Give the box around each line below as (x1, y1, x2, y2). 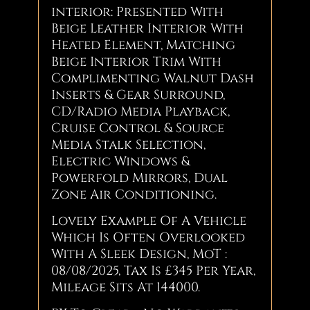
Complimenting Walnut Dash (51, 69, 255, 87)
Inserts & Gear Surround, (51, 86, 226, 104)
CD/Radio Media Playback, (51, 102, 230, 120)
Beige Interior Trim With (51, 53, 222, 71)
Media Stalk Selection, (51, 136, 206, 154)
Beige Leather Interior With (51, 19, 244, 37)
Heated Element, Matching (51, 36, 236, 54)
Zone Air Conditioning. (51, 185, 217, 203)
